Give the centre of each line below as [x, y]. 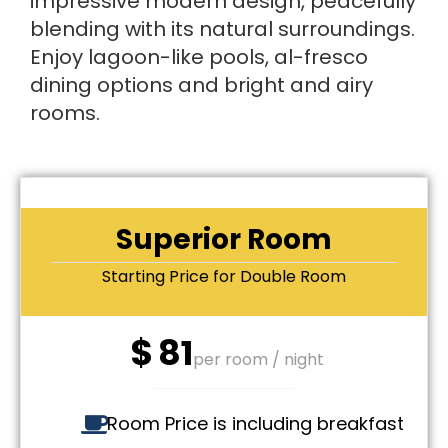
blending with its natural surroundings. [222, 28]
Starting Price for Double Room [224, 276]
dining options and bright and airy [201, 84]
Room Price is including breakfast [255, 424]
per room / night [258, 359]
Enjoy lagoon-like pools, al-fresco [199, 56]
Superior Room [224, 239]
